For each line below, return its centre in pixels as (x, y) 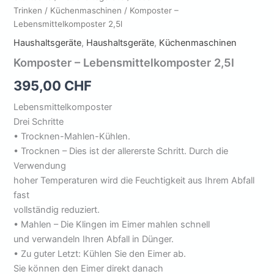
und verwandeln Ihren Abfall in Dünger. (94, 239)
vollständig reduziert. (57, 209)
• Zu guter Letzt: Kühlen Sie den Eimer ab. (100, 254)
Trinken (28, 11)
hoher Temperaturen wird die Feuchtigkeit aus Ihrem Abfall (134, 180)
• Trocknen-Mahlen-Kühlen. (72, 136)
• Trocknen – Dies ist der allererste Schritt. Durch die (121, 151)
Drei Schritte (39, 121)
